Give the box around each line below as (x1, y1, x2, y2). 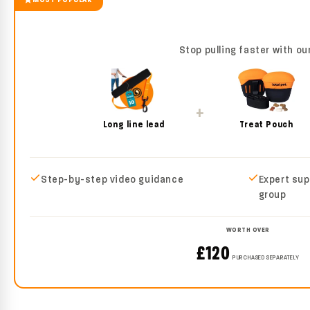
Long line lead (102, 118, 165, 130)
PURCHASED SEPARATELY (232, 253, 300, 262)
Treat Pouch (239, 118, 293, 130)
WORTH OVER (226, 225, 270, 234)
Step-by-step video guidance (41, 172, 184, 185)
